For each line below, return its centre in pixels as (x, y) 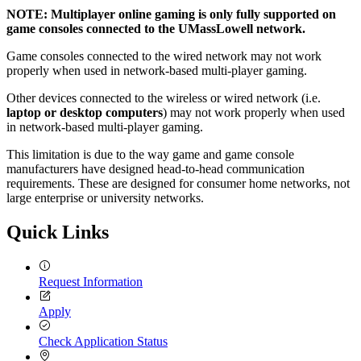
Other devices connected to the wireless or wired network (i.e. (164, 98)
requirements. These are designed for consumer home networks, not (178, 183)
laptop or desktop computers (85, 112)
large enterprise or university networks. (105, 197)
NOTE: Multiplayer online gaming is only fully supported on (171, 14)
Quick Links (58, 232)
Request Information (91, 281)
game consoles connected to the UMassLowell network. (156, 28)
